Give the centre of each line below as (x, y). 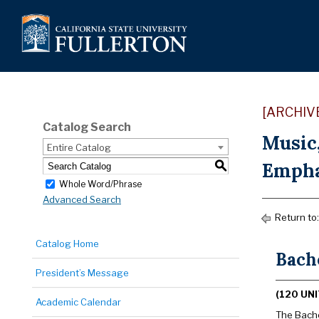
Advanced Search (82, 200)
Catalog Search (87, 127)
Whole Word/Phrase (100, 184)
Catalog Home (67, 244)
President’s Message (82, 273)
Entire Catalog (79, 147)
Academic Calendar (78, 302)
